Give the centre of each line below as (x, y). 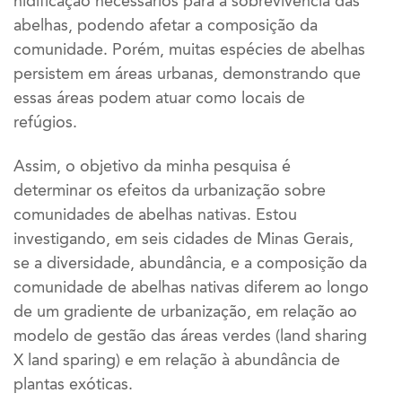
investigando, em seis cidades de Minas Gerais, (184, 238)
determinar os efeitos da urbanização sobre (170, 190)
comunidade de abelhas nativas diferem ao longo (191, 287)
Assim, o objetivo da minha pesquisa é (152, 166)
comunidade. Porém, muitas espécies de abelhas (189, 50)
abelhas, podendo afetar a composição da (166, 26)
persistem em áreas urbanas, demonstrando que (187, 74)
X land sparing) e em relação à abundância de (177, 359)
